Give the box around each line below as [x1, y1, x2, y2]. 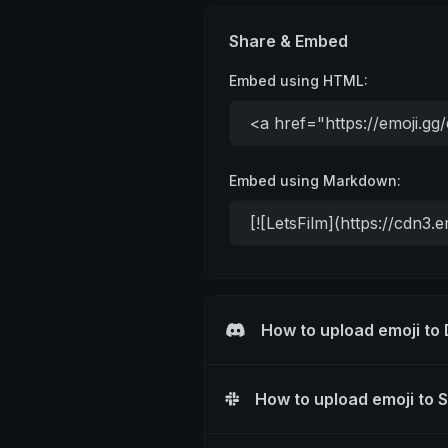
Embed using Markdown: [229, 172, 401, 190]
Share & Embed [229, 31, 348, 52]
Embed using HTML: [229, 72, 368, 90]
